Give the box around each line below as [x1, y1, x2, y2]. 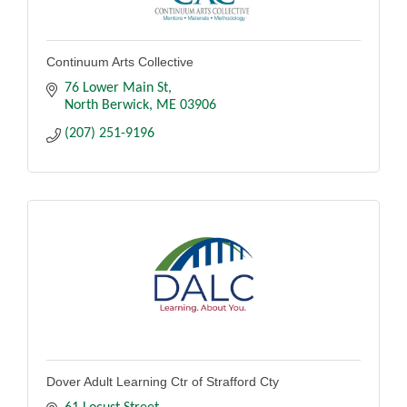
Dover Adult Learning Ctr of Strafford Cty [46, 373, 279, 389]
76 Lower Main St [65, 80, 168, 95]
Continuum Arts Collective [46, 54, 194, 69]
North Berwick [65, 97, 149, 113]
